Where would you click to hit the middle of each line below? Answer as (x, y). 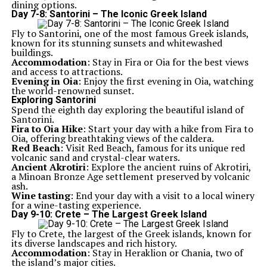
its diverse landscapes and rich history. (94, 243)
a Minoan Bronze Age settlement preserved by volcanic (130, 176)
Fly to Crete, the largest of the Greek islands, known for (131, 234)
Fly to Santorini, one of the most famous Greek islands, (130, 33)
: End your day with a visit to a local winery (162, 195)
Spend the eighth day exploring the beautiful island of (127, 110)
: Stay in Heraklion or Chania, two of (165, 253)
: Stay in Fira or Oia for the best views (167, 62)
